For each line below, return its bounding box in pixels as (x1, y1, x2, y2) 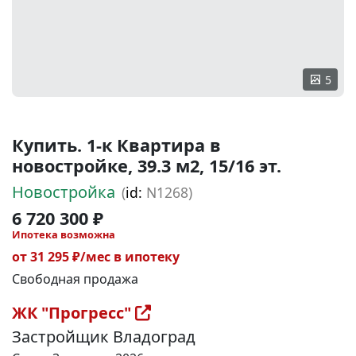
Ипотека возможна (12, 227, 115, 242)
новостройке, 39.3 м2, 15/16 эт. (12, 154, 281, 177)
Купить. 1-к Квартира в (12, 133, 221, 157)
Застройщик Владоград (12, 326, 195, 347)
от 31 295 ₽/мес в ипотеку (12, 248, 180, 265)
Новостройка (12, 181, 115, 203)
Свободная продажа (12, 270, 138, 288)
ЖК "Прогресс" (12, 302, 135, 323)
